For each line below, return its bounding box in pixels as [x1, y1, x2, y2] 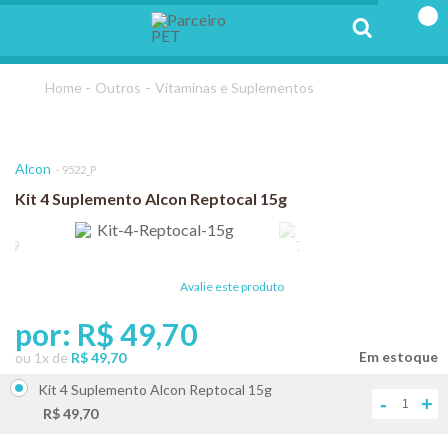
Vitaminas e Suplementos [155, 79, 314, 96]
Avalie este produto [179, 279, 284, 294]
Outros [95, 79, 141, 96]
